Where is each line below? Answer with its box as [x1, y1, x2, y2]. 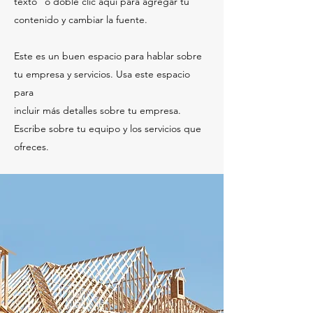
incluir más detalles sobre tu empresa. [14, 104, 181, 117]
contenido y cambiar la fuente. [14, 13, 147, 26]
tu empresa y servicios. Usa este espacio [14, 68, 190, 80]
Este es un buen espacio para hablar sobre [14, 50, 202, 62]
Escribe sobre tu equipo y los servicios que [14, 122, 201, 135]
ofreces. [14, 140, 49, 153]
